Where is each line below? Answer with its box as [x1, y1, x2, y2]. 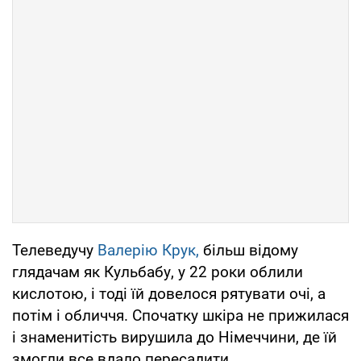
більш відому [199, 241, 298, 260]
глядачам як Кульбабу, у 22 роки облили [12, 263, 303, 282]
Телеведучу [12, 241, 98, 260]
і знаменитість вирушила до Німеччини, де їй [12, 328, 337, 347]
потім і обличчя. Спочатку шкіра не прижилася [12, 306, 349, 326]
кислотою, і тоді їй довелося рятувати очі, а [12, 284, 326, 304]
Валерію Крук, [98, 241, 199, 260]
